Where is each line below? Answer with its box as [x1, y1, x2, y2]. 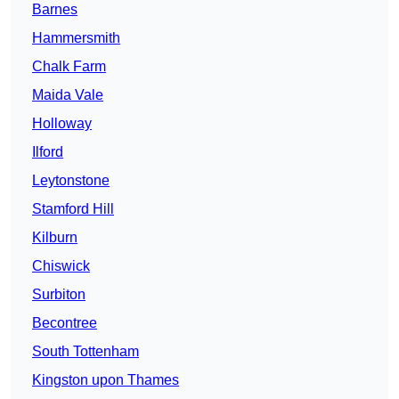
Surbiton [32, 287, 85, 303]
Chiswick [32, 258, 90, 274]
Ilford [32, 144, 63, 160]
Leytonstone [32, 173, 110, 189]
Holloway [32, 116, 92, 132]
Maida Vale [32, 87, 103, 103]
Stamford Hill [32, 201, 114, 217]
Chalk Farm [32, 59, 106, 75]
